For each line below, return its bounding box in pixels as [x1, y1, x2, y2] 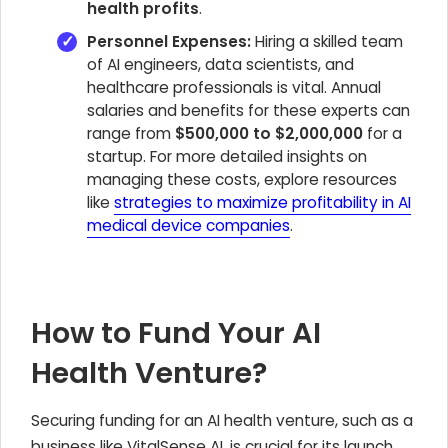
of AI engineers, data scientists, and [87, 54, 354, 75]
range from [87, 123, 175, 144]
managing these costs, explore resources [87, 169, 397, 190]
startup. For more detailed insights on [87, 146, 367, 167]
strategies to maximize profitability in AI [114, 192, 411, 213]
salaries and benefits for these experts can [87, 100, 410, 121]
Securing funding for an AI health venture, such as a [31, 410, 413, 431]
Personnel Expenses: [87, 31, 251, 52]
